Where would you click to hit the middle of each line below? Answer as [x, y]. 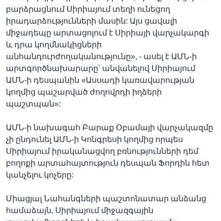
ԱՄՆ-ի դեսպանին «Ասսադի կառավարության [100, 80]
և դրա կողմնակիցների [54, 44]
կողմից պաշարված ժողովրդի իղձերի [84, 92]
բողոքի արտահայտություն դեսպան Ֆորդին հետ [108, 163]
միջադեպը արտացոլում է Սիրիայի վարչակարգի [108, 33]
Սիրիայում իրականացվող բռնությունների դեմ [102, 151]
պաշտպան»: [33, 104]
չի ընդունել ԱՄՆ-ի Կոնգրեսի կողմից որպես [94, 139]
